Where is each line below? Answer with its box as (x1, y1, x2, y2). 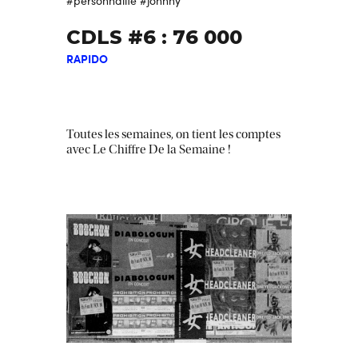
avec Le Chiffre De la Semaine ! (66, 142, 231, 157)
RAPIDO (66, 50, 108, 67)
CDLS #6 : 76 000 (66, 26, 242, 50)
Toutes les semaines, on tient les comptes (66, 127, 280, 142)
